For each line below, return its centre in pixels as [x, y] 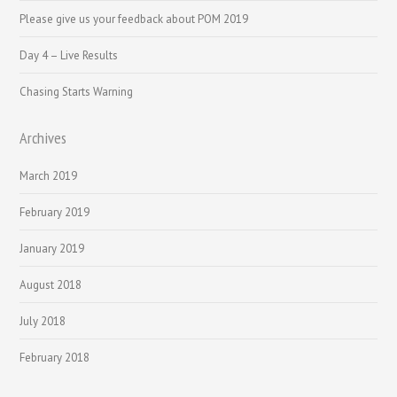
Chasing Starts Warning [77, 91]
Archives [43, 137]
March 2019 [49, 175]
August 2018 [51, 284]
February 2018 [55, 357]
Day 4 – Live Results [69, 55]
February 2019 [55, 212]
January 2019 [52, 248]
